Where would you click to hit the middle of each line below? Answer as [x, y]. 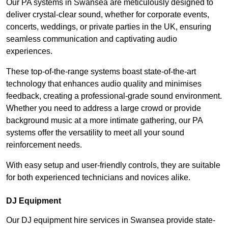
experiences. [29, 51]
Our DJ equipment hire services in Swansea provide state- [111, 220]
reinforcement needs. [44, 145]
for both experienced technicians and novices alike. [98, 178]
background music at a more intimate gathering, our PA [104, 121]
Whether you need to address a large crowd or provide [104, 108]
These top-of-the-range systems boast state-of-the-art [101, 72]
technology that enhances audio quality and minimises [104, 84]
